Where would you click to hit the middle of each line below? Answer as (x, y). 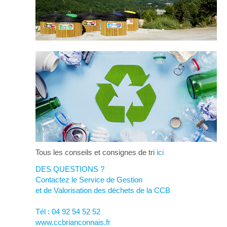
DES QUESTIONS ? (70, 169)
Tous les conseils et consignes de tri (96, 153)
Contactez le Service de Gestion (89, 179)
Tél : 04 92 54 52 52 (68, 211)
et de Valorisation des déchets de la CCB (103, 190)
